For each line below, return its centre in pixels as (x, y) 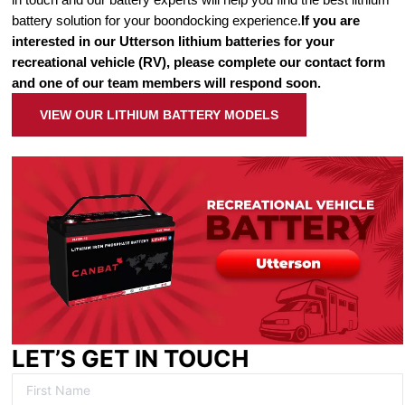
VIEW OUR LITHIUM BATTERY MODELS (159, 115)
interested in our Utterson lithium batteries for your (173, 42)
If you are (330, 21)
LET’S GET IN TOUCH (130, 359)
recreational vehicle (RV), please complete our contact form (198, 62)
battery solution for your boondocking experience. (156, 21)
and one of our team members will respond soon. (166, 83)
